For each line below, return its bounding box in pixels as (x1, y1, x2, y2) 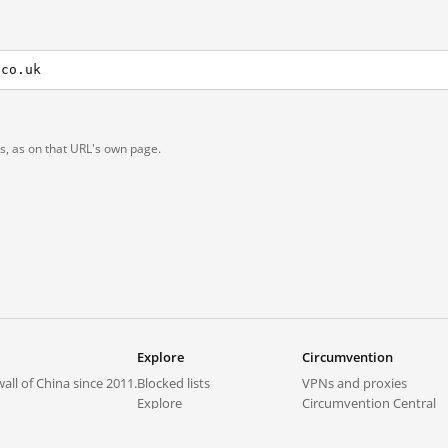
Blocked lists (137, 374, 210, 392)
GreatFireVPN (302, 414, 383, 432)
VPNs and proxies (302, 374, 407, 392)
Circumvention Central (302, 394, 436, 412)
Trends (137, 414, 178, 432)
